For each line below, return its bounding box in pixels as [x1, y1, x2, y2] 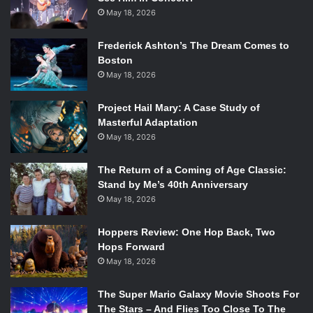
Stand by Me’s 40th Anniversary [98, 179, 248, 191]
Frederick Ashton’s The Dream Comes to [98, 40, 289, 52]
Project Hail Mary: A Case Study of [98, 102, 260, 114]
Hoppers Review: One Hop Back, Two [98, 226, 275, 238]
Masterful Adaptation [98, 117, 198, 129]
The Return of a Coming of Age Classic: [98, 164, 286, 176]
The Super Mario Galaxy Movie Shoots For [98, 289, 299, 300]
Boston [98, 54, 133, 66]
